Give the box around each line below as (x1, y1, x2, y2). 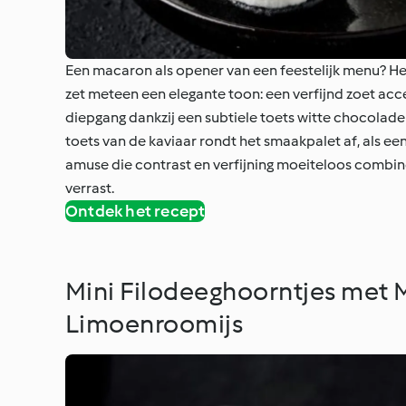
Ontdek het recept (65, 200, 206, 221)
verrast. (65, 179, 114, 197)
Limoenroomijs (65, 307, 244, 339)
